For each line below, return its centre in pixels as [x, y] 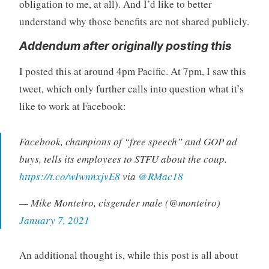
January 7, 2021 [54, 220]
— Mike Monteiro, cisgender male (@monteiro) [119, 202]
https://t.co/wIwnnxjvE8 [69, 176]
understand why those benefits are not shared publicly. [134, 22]
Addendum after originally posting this [125, 46]
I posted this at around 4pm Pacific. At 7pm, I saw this [132, 71]
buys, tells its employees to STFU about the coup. [123, 159]
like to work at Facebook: [72, 106]
